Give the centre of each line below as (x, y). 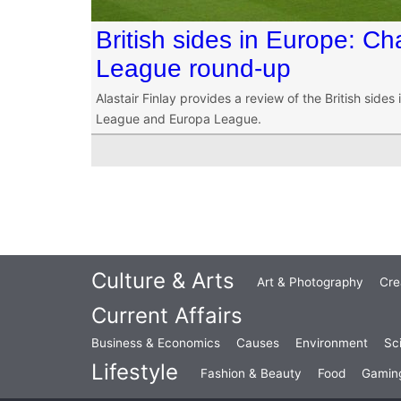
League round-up (193, 68)
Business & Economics (156, 343)
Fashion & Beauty (251, 374)
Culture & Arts (163, 281)
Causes (258, 343)
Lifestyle (135, 372)
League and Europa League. (179, 119)
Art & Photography (310, 282)
